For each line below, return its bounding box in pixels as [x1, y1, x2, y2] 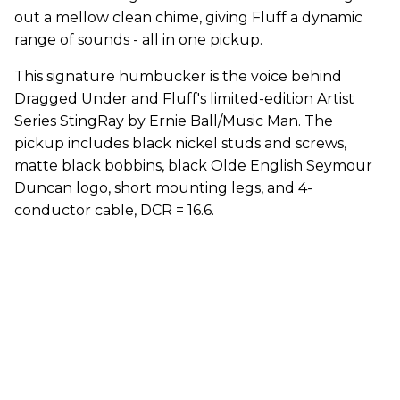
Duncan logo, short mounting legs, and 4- [14, 179, 312, 196]
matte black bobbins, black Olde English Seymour [14, 156, 372, 174]
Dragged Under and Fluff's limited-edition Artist [14, 89, 354, 107]
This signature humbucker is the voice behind [14, 67, 342, 85]
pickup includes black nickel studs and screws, [14, 134, 346, 152]
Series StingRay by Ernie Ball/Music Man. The [14, 112, 333, 129]
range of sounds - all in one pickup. [14, 30, 262, 48]
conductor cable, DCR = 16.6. [14, 201, 214, 219]
